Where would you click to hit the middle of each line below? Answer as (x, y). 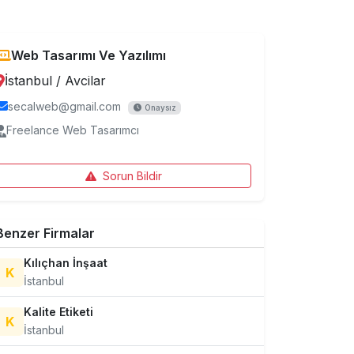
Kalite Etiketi (58, 312)
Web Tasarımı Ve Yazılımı (88, 55)
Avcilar (85, 81)
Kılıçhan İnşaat (66, 263)
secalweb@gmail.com (64, 106)
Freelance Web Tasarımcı (73, 130)
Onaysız (160, 107)
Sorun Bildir (132, 176)
